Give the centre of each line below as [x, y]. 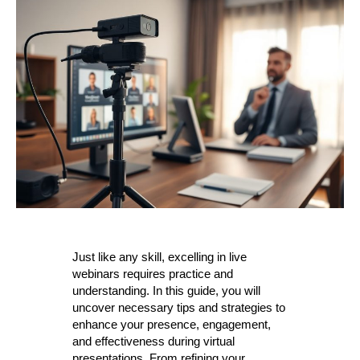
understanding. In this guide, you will [166, 290]
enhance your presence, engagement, [171, 324]
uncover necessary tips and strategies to [178, 307]
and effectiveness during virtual [153, 341]
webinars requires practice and [152, 273]
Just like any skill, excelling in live [159, 256]
